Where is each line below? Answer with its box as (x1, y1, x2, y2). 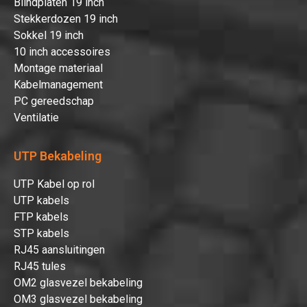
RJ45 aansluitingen (14, 243, 105, 256)
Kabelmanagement (14, 78, 103, 92)
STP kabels (14, 226, 69, 240)
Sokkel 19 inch (14, 29, 84, 42)
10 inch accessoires (14, 45, 110, 59)
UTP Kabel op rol (14, 177, 95, 191)
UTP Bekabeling (14, 148, 101, 163)
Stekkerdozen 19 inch (14, 12, 118, 26)
